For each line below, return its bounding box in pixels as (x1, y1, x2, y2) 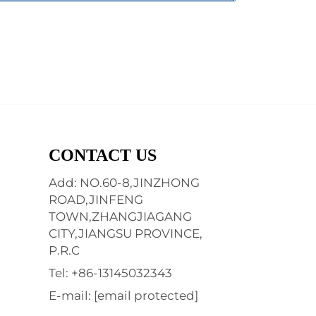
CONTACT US (48, 145, 157, 164)
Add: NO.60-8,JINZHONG (48, 175, 200, 190)
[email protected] (93, 288, 198, 303)
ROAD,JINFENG (48, 192, 143, 207)
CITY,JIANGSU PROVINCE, (48, 226, 202, 241)
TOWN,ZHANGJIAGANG (48, 209, 192, 224)
